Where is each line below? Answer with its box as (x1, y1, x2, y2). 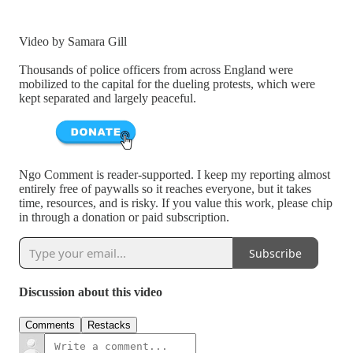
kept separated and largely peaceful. (19, 91, 196, 105)
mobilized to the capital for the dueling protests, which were (19, 76, 315, 91)
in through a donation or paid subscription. (19, 210, 229, 225)
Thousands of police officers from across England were (19, 62, 293, 76)
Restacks (87, 318, 131, 331)
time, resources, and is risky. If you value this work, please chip (19, 196, 333, 210)
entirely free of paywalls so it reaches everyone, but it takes (19, 182, 311, 196)
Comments (25, 318, 75, 331)
